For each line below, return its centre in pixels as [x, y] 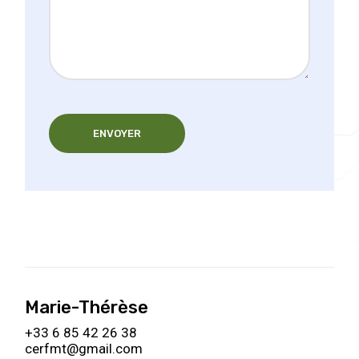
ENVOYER [117, 133]
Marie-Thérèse [87, 307]
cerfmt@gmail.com [84, 349]
